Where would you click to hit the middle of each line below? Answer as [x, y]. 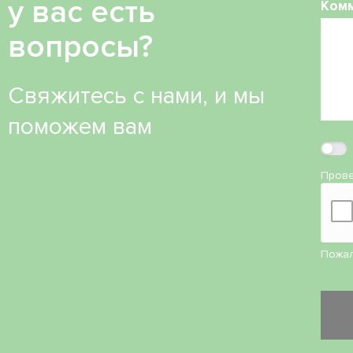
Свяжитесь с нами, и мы [136, 96]
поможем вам [80, 127]
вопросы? [80, 47]
